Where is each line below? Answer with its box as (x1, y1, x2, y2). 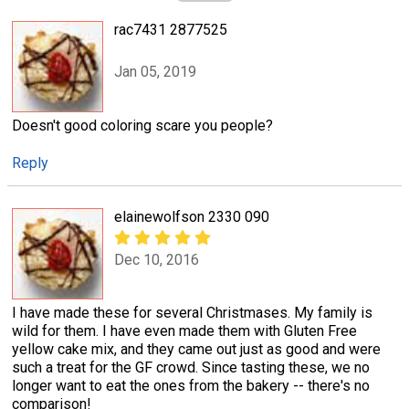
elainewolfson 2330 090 (114, 208, 269, 226)
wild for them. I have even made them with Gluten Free (12, 322, 357, 341)
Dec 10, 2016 (114, 250, 199, 268)
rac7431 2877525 (114, 21, 227, 39)
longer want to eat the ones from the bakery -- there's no (12, 377, 370, 395)
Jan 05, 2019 (114, 63, 196, 81)
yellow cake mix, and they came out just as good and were (12, 341, 381, 359)
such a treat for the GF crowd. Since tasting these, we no (12, 359, 370, 377)
